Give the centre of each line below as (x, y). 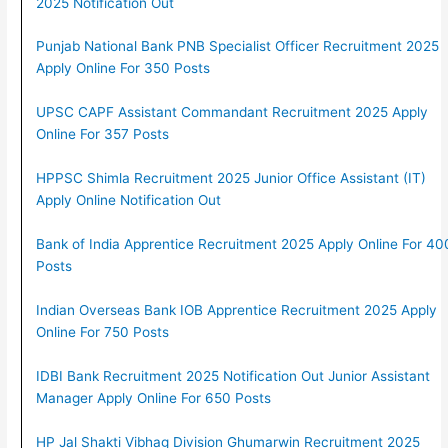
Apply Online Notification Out (128, 200)
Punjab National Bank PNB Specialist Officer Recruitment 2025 (237, 46)
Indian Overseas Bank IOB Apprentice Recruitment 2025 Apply (236, 309)
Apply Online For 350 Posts (122, 68)
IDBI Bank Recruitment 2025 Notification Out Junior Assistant (232, 375)
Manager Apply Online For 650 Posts (153, 397)
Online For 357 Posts (102, 134)
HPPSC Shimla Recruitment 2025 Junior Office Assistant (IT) (230, 178)
